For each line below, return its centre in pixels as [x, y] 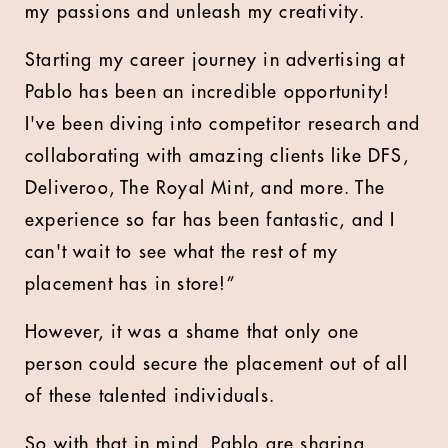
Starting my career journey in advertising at [215, 60]
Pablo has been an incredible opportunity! [208, 92]
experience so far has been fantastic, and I [210, 220]
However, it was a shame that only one [192, 332]
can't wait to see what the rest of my [182, 252]
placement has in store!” [133, 284]
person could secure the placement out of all [216, 364]
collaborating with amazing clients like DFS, [217, 156]
